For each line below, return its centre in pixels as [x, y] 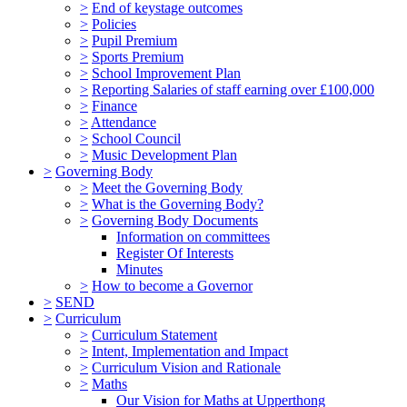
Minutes [139, 269]
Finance [114, 105]
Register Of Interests [175, 253]
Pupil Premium [134, 40]
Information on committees [193, 236]
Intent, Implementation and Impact [190, 351]
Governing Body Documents [175, 220]
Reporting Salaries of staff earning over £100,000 [233, 89]
